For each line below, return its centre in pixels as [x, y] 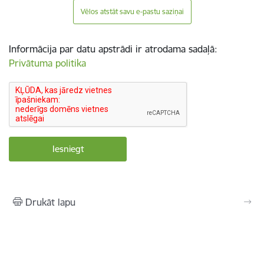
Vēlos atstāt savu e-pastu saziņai [132, 11]
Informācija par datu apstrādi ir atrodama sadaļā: [113, 49]
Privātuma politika [47, 63]
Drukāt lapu [50, 202]
